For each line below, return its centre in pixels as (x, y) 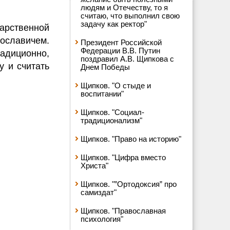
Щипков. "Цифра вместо (123, 157)
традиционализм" (111, 120)
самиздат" (99, 192)
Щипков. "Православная (123, 211)
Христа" (94, 166)
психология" (102, 219)
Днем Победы (105, 67)
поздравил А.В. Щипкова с (127, 59)
